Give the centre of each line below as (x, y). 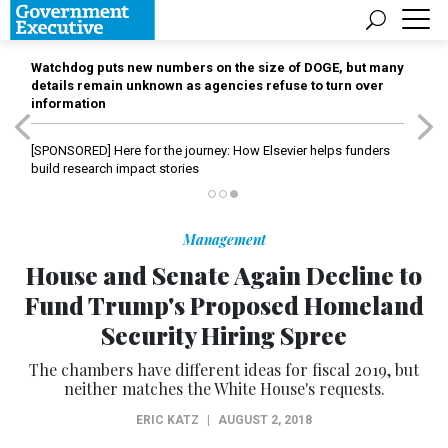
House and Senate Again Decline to (224, 275)
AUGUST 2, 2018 (265, 420)
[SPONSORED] (71, 150)
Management (224, 239)
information (68, 103)
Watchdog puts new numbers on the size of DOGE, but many (217, 67)
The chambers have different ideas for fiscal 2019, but (224, 369)
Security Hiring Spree (224, 335)
